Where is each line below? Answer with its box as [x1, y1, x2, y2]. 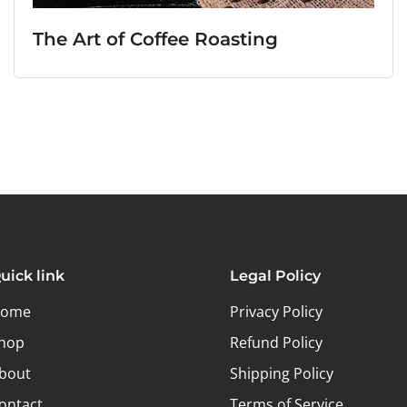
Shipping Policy [229, 363, 333, 384]
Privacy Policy [229, 302, 323, 323]
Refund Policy [229, 333, 323, 353]
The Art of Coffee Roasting [33, 28, 278, 51]
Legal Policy [229, 267, 321, 285]
